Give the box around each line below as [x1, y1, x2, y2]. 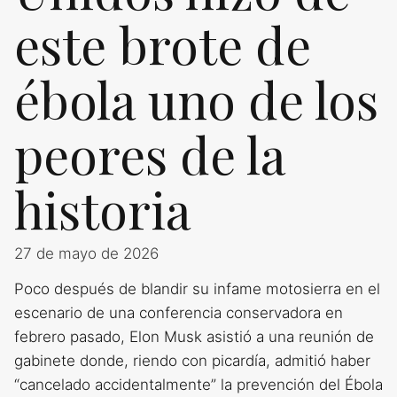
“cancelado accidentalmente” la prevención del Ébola [14, 375, 383, 393]
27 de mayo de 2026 [14, 245, 159, 263]
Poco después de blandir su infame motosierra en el [14, 279, 380, 298]
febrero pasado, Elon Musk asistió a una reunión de [14, 327, 374, 346]
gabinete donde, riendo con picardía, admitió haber [14, 351, 370, 370]
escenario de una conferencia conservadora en [14, 303, 343, 322]
